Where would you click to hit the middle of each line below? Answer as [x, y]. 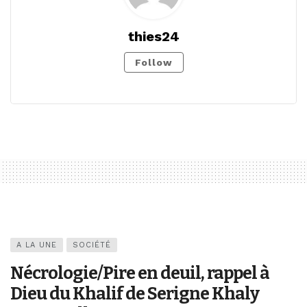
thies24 [153, 37]
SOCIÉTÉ [92, 245]
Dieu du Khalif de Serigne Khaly [135, 294]
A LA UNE [37, 245]
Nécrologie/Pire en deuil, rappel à [140, 273]
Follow [153, 63]
